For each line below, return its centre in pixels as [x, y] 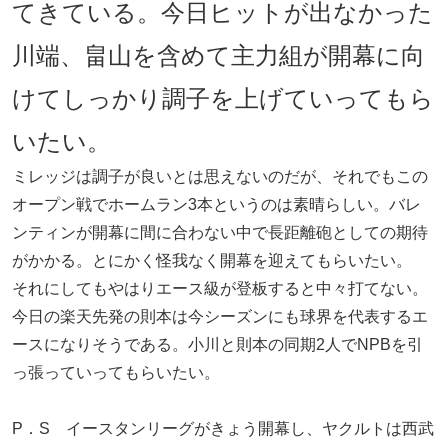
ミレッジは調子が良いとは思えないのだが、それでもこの [220, 177]
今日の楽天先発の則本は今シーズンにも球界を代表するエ [220, 317]
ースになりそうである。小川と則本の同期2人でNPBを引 [217, 345]
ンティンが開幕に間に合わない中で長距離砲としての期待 [220, 233]
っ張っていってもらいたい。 [116, 373]
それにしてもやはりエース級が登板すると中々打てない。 [220, 289]
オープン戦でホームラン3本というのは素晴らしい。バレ [216, 205]
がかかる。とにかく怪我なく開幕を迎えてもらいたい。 [212, 261]
